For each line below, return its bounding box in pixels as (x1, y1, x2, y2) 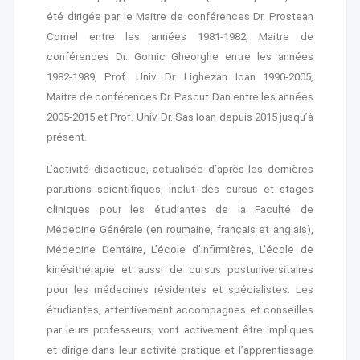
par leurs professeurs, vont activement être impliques (46, 324, 314, 336)
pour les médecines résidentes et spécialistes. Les (46, 284, 314, 296)
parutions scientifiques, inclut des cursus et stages (46, 183, 314, 195)
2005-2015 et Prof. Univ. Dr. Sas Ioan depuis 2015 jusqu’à (46, 111, 314, 123)
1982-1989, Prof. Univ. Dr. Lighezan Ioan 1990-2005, (46, 71, 314, 83)
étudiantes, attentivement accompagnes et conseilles (46, 304, 314, 316)
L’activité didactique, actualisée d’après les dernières (46, 163, 314, 175)
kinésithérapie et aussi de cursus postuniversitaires (46, 264, 314, 276)
